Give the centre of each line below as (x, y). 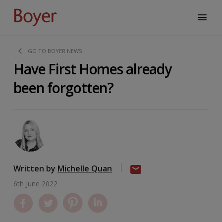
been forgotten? (64, 88)
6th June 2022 (35, 184)
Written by (35, 169)
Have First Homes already (93, 69)
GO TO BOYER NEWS (55, 51)
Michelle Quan (85, 169)
